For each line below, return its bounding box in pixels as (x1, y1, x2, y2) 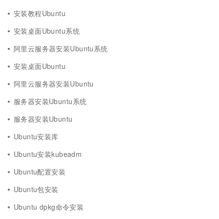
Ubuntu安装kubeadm (14, 149, 82, 159)
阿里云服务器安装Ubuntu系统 (14, 44, 108, 53)
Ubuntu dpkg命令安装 (14, 202, 84, 212)
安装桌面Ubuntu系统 (14, 26, 80, 36)
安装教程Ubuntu (14, 8, 66, 18)
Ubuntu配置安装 (14, 167, 66, 176)
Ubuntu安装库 (14, 131, 59, 141)
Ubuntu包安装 (14, 184, 59, 194)
